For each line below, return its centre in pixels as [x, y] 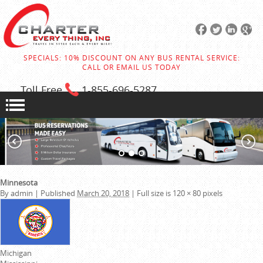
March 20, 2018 [103, 193]
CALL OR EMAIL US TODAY [131, 67]
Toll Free [41, 90]
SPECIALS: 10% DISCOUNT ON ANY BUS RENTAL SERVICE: [131, 58]
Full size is [154, 193]
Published [58, 193]
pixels [212, 193]
